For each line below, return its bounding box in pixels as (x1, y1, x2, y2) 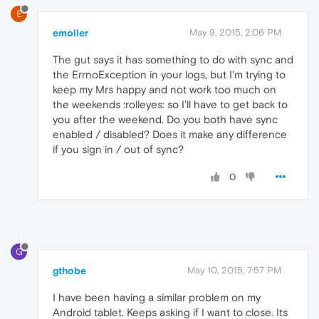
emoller (53, 26, 88, 38)
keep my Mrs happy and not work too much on (53, 83, 276, 95)
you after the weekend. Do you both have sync (53, 113, 278, 125)
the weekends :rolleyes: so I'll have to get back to (53, 98, 288, 110)
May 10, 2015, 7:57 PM (187, 264, 281, 276)
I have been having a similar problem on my (53, 291, 261, 303)
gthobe (53, 264, 86, 276)
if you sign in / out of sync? (53, 142, 184, 155)
